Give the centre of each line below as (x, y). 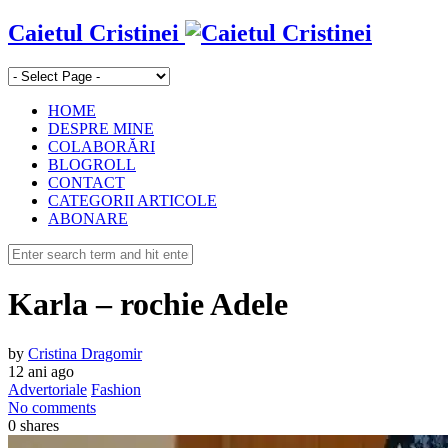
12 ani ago (41, 371)
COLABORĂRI (101, 146)
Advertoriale (47, 389)
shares (39, 425)
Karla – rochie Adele (148, 304)
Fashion (116, 389)
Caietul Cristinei (93, 32)
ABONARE (88, 218)
